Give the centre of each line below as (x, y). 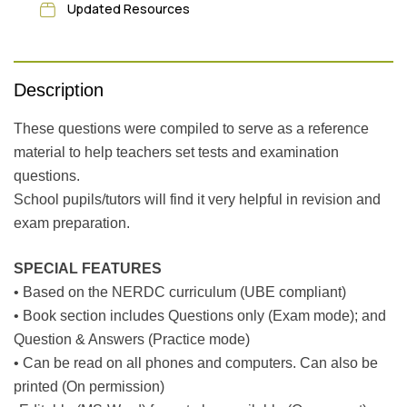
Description (59, 89)
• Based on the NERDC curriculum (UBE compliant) (180, 292)
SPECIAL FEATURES (88, 268)
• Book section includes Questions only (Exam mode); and (200, 315)
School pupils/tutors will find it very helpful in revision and (197, 199)
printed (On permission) (89, 386)
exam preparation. (72, 223)
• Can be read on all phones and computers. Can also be (196, 362)
